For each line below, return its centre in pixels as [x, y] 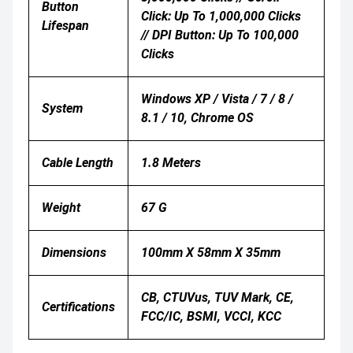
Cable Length [78, 163]
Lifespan [65, 26]
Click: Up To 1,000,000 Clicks [221, 16]
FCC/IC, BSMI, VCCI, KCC [211, 316]
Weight [61, 208]
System [62, 108]
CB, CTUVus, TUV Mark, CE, [217, 297]
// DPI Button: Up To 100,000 [220, 35]
